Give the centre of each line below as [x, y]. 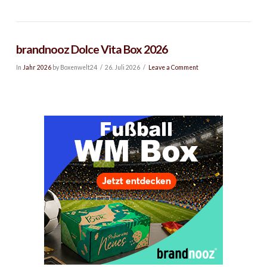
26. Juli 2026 [123, 67]
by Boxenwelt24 [74, 67]
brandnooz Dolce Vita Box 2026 [91, 49]
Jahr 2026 [37, 67]
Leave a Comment [173, 67]
